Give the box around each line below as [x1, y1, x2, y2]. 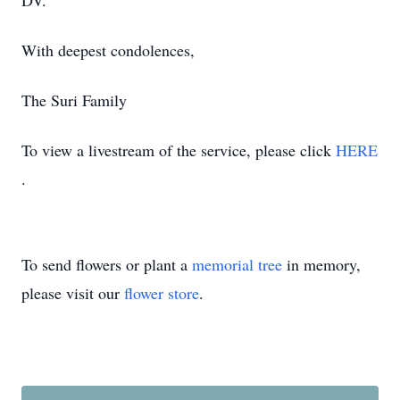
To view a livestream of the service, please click [21, 139, 336, 161]
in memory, [282, 254, 361, 275]
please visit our [21, 282, 124, 304]
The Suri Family [21, 89, 127, 111]
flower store [124, 282, 199, 304]
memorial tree [192, 254, 282, 275]
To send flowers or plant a [21, 254, 192, 275]
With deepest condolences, [21, 39, 195, 61]
